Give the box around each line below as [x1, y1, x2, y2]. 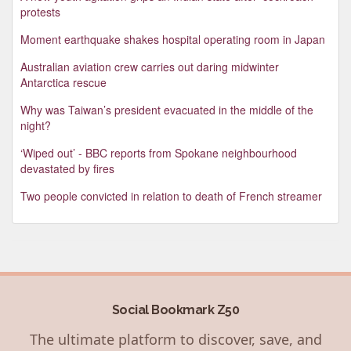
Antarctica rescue [20, 74, 107, 90]
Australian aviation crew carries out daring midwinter [20, 58, 279, 74]
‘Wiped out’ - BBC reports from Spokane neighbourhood [20, 144, 297, 161]
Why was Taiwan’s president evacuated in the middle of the [20, 101, 313, 118]
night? [20, 117, 51, 133]
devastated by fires [20, 160, 114, 176]
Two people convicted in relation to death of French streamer [20, 187, 322, 204]
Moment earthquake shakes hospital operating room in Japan [20, 31, 325, 47]
